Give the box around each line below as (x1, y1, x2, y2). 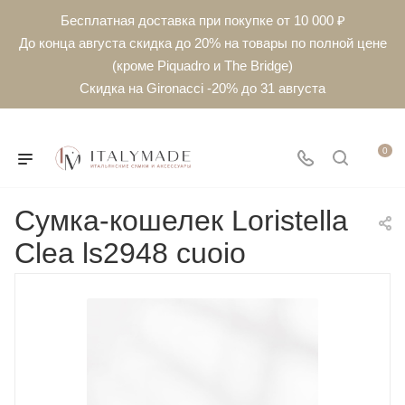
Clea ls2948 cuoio (14, 237, 246, 269)
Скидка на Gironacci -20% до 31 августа (80, 80, 325, 96)
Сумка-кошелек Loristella (14, 204, 348, 237)
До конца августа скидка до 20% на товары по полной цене (18, 35, 387, 51)
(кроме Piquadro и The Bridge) (112, 58, 293, 73)
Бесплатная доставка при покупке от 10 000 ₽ (60, 13, 345, 28)
